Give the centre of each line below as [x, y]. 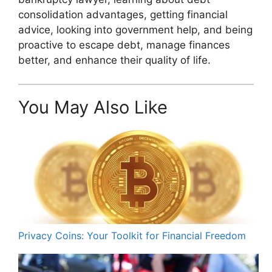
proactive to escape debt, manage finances [124, 45]
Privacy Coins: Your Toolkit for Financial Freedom [132, 235]
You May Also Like [93, 107]
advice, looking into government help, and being [135, 30]
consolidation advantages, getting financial [123, 15]
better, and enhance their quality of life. [114, 60]
